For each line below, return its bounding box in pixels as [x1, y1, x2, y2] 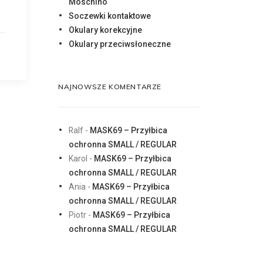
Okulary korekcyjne [69, 25, 142, 35]
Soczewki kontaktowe [69, 11, 151, 21]
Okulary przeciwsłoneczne [69, 39, 171, 49]
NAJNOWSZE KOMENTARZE [58, 82, 161, 91]
